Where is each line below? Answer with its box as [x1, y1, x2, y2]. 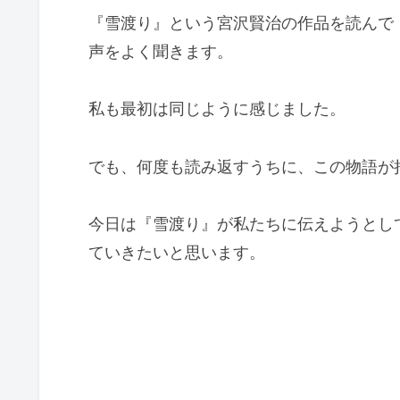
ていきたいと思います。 [88, 242, 265, 262]
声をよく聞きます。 [88, 41, 233, 61]
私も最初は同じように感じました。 [88, 99, 346, 119]
